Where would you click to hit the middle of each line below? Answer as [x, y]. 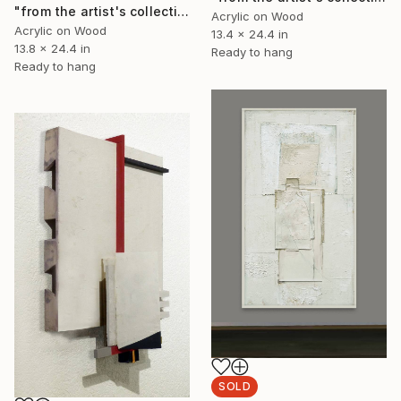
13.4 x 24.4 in [250, 34]
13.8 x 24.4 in [52, 49]
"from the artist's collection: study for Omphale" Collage [183, 12]
